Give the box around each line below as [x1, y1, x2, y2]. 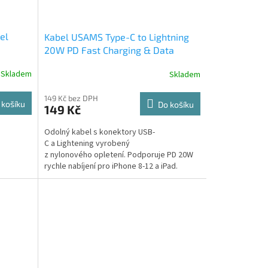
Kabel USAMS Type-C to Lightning [44, 31, 189, 43]
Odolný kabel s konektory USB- [44, 126, 155, 139]
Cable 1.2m [44, 57, 91, 69]
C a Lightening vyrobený [44, 138, 130, 150]
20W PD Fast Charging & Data [44, 44, 174, 56]
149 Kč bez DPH [44, 93, 98, 103]
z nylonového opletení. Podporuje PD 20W [44, 149, 193, 162]
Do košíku [157, 99, 194, 110]
